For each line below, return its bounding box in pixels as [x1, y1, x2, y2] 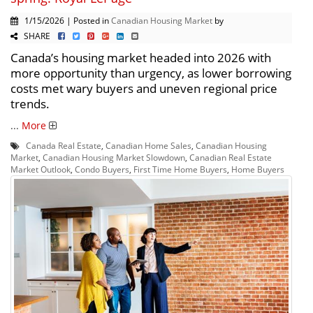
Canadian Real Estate [189, 151, 272, 163]
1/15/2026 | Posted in [18, 14, 111, 26]
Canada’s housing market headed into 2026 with [10, 49, 271, 66]
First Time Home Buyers [133, 163, 227, 175]
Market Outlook [10, 163, 71, 175]
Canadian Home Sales [105, 139, 191, 151]
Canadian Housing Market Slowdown [43, 151, 185, 163]
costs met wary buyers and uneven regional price [10, 80, 277, 96]
